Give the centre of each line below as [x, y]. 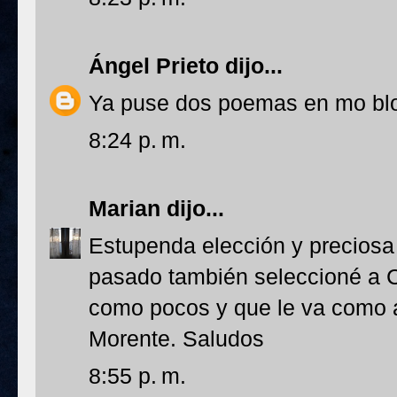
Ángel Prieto [154, 66]
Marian [125, 208]
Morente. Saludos [176, 339]
